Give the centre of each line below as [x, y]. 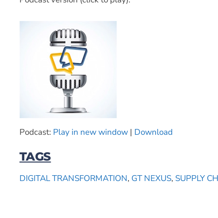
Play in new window [91, 132]
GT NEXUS [151, 178]
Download [154, 132]
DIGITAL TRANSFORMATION [73, 178]
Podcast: [36, 132]
